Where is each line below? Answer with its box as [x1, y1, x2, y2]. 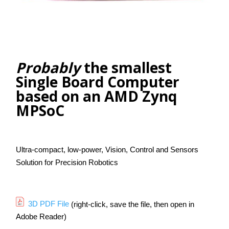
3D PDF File [28, 199, 70, 209]
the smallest [80, 57, 172, 77]
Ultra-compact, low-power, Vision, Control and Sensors [16, 145, 199, 154]
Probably [16, 57, 81, 77]
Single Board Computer [16, 72, 180, 91]
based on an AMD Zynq [16, 86, 177, 106]
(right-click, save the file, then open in [69, 199, 195, 209]
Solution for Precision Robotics [16, 157, 119, 167]
